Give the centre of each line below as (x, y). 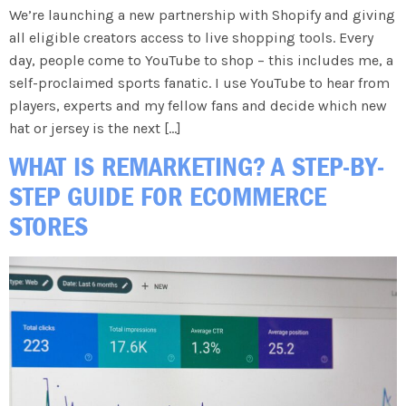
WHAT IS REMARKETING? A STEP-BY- (197, 166)
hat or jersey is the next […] (95, 128)
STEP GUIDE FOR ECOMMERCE (168, 196)
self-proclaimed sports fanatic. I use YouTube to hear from (199, 82)
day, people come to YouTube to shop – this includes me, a (201, 60)
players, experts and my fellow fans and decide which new (198, 105)
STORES (48, 226)
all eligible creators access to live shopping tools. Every (191, 37)
